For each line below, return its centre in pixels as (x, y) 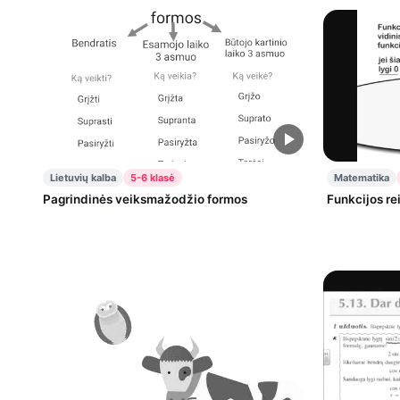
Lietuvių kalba (83, 178)
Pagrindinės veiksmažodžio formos (145, 200)
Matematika (361, 178)
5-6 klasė (153, 178)
